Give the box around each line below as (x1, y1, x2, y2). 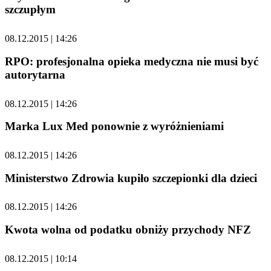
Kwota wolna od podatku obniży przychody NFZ (5, 223, 251, 237)
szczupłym (5, 3, 56, 16)
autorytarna (5, 68, 65, 81)
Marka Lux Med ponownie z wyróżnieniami (5, 120, 224, 133)
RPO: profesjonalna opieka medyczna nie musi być (5, 54, 258, 68)
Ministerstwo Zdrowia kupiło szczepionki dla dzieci (5, 171, 257, 184)
